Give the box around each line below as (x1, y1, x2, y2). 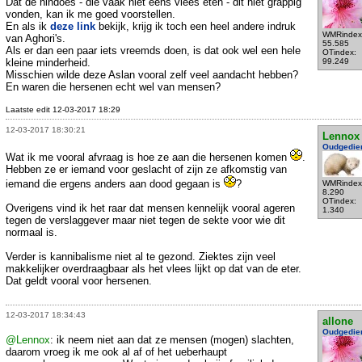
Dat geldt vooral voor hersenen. (6, 274, 152, 287)
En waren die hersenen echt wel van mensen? (6, 80, 221, 93)
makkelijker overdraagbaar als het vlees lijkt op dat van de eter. (6, 262, 301, 275)
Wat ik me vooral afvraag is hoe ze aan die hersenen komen (6, 150, 290, 163)
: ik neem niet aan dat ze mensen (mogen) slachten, (50, 334, 294, 347)
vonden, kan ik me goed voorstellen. (6, 7, 175, 20)
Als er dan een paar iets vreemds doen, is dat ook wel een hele (6, 44, 301, 57)
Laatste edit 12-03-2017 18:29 (6, 104, 120, 114)
